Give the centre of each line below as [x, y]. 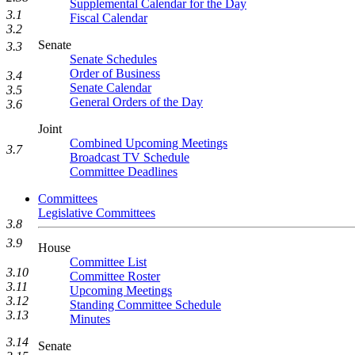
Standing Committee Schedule [145, 305]
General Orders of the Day [136, 102]
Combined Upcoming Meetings [149, 143]
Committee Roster [115, 276]
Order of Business [115, 73]
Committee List [108, 262]
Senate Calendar [111, 88]
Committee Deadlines [124, 172]
